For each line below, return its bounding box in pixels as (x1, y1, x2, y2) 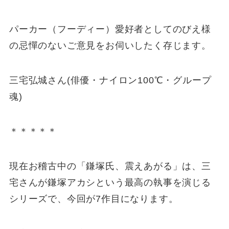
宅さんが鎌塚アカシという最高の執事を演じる (9, 177, 211, 188)
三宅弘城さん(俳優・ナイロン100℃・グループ (9, 75, 212, 86)
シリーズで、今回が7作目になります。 (9, 193, 178, 204)
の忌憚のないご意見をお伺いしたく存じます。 (9, 40, 211, 51)
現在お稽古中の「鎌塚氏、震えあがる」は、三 (9, 161, 211, 171)
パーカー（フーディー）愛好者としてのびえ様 (9, 24, 211, 35)
